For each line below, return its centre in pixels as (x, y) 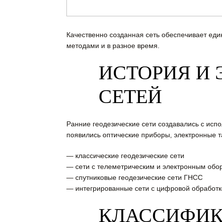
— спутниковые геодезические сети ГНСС (134, 178)
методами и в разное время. (113, 46)
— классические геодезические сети (125, 156)
